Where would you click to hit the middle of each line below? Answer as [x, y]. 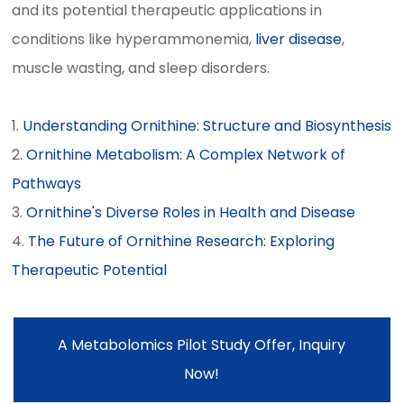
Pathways [47, 184]
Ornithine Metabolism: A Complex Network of [186, 155]
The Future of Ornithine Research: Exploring [182, 241]
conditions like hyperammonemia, [134, 39]
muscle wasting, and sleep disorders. [141, 68]
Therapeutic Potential [90, 270]
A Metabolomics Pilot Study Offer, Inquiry [202, 345]
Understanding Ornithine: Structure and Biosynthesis [207, 126]
